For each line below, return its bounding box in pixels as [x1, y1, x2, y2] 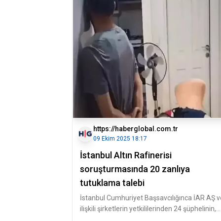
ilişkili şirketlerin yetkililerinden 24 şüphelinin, [80, 205, 216, 213]
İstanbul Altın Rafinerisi [80, 150, 172, 160]
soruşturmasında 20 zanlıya [80, 164, 190, 174]
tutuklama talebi [80, 178, 145, 188]
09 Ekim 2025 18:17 [93, 135, 147, 142]
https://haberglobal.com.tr [93, 125, 178, 133]
